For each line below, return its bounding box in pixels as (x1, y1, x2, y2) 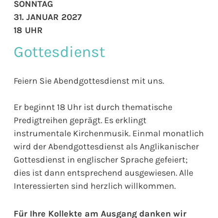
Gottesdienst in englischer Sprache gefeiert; (14, 154, 188, 165)
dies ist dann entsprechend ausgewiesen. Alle (14, 167, 193, 178)
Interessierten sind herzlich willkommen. (14, 180, 176, 191)
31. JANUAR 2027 (14, 11, 82, 22)
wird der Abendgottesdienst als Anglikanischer (14, 141, 199, 152)
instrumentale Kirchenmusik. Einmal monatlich (14, 127, 204, 139)
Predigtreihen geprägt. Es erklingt (14, 114, 146, 126)
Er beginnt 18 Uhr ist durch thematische (14, 101, 172, 112)
